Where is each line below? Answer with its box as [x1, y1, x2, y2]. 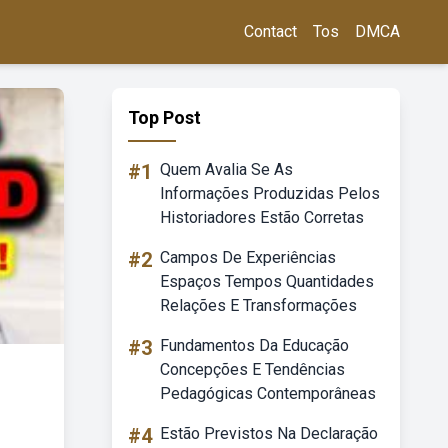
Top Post [128, 107, 201, 128]
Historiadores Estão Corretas [160, 208, 364, 227]
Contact [244, 22, 297, 41]
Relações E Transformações [160, 296, 357, 315]
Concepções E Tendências [160, 360, 345, 379]
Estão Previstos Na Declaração [160, 424, 378, 443]
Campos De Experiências [160, 248, 336, 267]
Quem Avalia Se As [160, 160, 293, 179]
